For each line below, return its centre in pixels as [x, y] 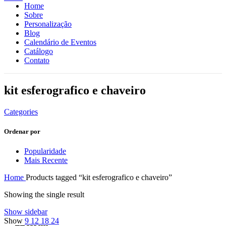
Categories [21, 111]
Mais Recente [46, 160]
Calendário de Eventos [60, 42]
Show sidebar [26, 212]
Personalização [48, 24]
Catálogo [39, 51]
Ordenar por [22, 131]
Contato [37, 60]
